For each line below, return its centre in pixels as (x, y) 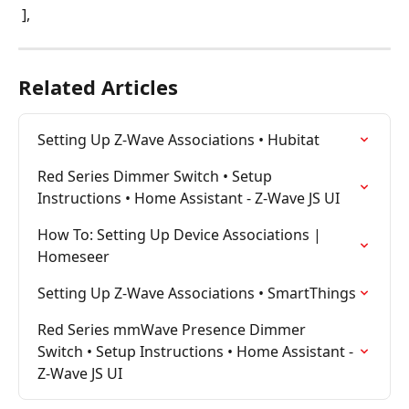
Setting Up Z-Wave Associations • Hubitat (178, 140)
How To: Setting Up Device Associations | (181, 235)
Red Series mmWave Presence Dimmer (173, 330)
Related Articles (98, 87)
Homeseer (73, 257)
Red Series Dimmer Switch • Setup (157, 177)
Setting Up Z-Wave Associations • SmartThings (197, 294)
